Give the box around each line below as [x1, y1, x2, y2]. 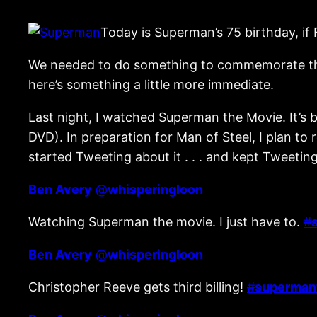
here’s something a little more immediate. [28, 76, 274, 92]
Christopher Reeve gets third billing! [28, 279, 247, 294]
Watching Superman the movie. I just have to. [28, 214, 304, 229]
